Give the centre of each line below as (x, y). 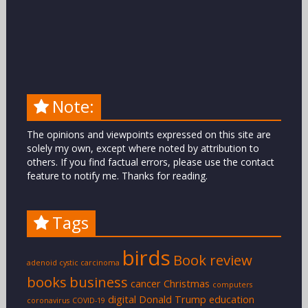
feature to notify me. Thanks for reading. (117, 176)
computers (232, 285)
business (98, 282)
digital (122, 299)
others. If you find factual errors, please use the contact (150, 162)
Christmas (186, 284)
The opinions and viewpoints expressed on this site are (148, 135)
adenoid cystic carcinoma (73, 263)
